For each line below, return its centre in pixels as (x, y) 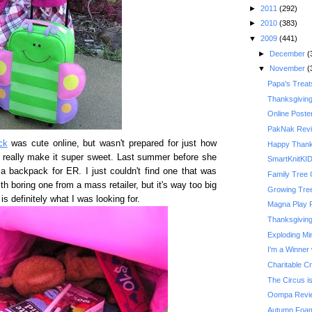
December (288, 53)
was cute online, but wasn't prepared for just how (112, 143)
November (288, 69)
